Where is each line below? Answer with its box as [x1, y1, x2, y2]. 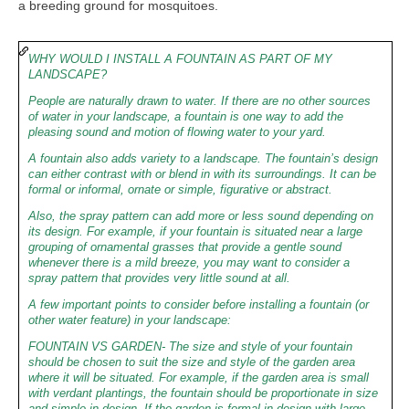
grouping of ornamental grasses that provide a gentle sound [28, 240, 341, 254]
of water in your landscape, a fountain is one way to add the [28, 110, 343, 123]
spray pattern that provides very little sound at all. [28, 271, 290, 285]
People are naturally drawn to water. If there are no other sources [28, 94, 371, 108]
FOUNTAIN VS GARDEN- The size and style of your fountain [28, 340, 352, 353]
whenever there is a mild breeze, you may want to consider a [28, 256, 350, 269]
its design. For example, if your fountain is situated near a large [28, 225, 362, 238]
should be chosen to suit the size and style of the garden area [28, 355, 355, 369]
